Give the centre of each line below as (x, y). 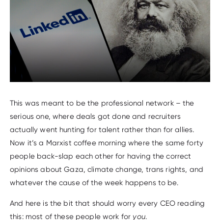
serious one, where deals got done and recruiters (96, 116)
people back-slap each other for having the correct (101, 156)
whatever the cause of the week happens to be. (94, 182)
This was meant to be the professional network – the (102, 103)
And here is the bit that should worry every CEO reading (108, 203)
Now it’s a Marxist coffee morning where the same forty (107, 143)
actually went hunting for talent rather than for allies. (102, 129)
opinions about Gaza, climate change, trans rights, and (107, 169)
